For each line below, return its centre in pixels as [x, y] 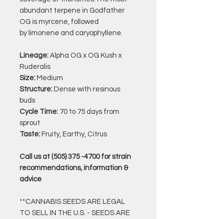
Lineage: [34, 55]
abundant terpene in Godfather [72, 10]
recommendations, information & [74, 168]
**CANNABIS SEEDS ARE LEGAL [72, 201]
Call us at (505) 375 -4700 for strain [75, 156]
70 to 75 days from [89, 111]
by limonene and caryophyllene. [71, 33]
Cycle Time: [39, 111]
